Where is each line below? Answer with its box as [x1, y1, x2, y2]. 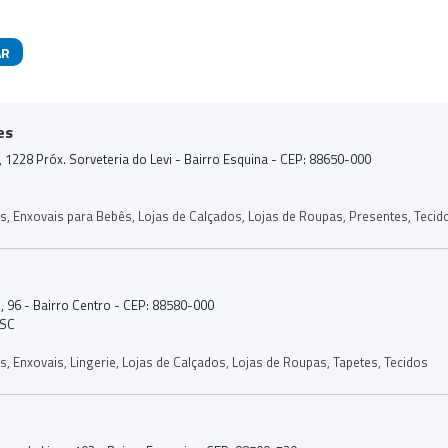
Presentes [349, 205, 408, 226]
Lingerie [70, 351, 116, 372]
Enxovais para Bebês [13, 205, 132, 226]
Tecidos [384, 351, 428, 372]
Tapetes [333, 351, 378, 372]
